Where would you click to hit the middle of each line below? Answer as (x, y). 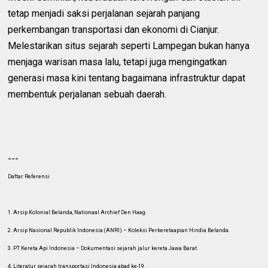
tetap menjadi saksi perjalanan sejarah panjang (104, 13)
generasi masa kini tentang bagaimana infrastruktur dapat (127, 78)
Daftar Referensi (29, 176)
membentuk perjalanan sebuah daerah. (87, 94)
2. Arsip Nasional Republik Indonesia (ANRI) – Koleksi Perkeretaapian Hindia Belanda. (119, 230)
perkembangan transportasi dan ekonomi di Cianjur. (114, 29)
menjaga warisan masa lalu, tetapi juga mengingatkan (118, 62)
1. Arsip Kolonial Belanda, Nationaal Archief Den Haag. (77, 212)
